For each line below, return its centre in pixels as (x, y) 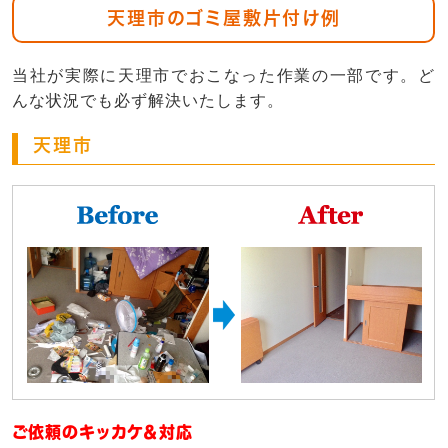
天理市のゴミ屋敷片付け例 (223, 18)
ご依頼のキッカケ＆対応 (102, 432)
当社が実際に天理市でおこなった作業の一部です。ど (223, 76)
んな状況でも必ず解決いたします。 (148, 101)
